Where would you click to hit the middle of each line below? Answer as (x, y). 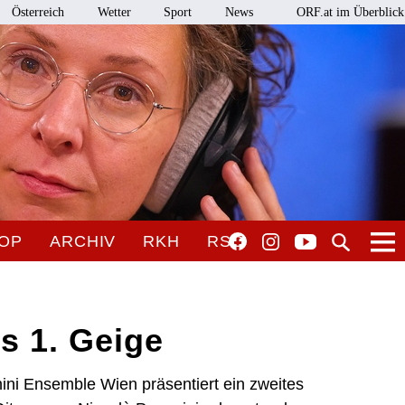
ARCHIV (83, 241)
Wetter (114, 12)
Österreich (38, 12)
